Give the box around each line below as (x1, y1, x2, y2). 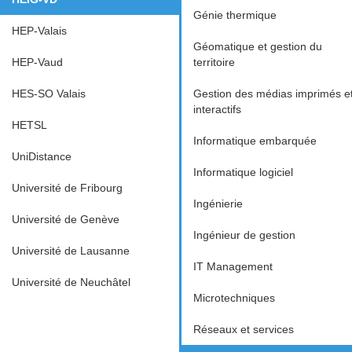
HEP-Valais (12, 24, 67, 37)
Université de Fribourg (12, 181, 123, 194)
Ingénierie (192, 197, 243, 210)
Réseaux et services (192, 323, 294, 335)
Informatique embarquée (192, 134, 317, 147)
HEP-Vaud (12, 56, 63, 68)
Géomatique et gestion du (192, 40, 322, 53)
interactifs (192, 103, 241, 115)
